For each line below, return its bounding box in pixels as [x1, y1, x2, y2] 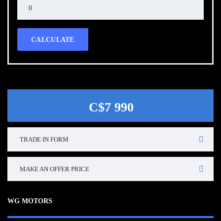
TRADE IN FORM [20, 135, 69, 143]
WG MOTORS [7, 197, 52, 205]
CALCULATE [31, 36, 74, 43]
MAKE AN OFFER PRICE [20, 165, 89, 173]
